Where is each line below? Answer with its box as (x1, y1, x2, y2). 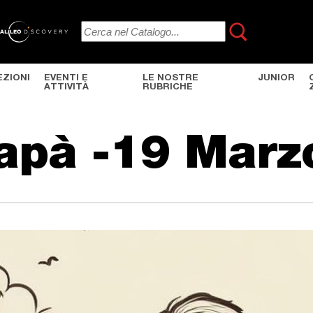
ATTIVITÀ (43, 82, 89, 92)
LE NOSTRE (143, 73, 199, 83)
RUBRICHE (143, 82, 194, 92)
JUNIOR (258, 73, 296, 83)
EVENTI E (43, 73, 88, 83)
